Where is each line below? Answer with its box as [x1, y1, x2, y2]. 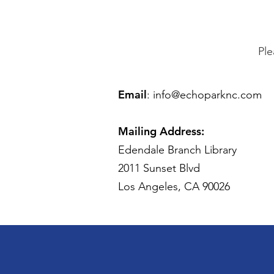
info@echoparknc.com [153, 88, 262, 102]
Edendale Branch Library [118, 143, 237, 157]
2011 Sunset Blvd [118, 161, 200, 175]
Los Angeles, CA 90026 [118, 180, 230, 193]
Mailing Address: [118, 124, 204, 138]
